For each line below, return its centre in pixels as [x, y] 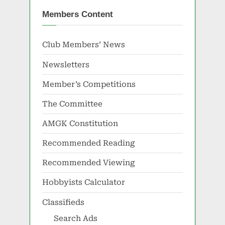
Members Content [78, 14]
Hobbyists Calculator [84, 183]
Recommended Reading [89, 143]
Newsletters [66, 65]
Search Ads [75, 218]
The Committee [72, 104]
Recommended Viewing [89, 163]
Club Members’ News [84, 45]
